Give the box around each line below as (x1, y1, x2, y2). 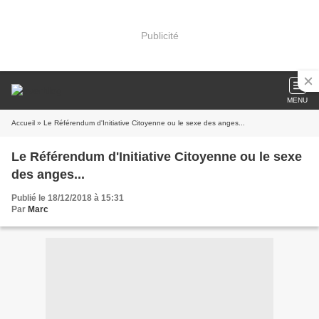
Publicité (140, 29, 179, 41)
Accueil (11, 119, 35, 127)
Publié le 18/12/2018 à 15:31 (11, 193, 124, 203)
